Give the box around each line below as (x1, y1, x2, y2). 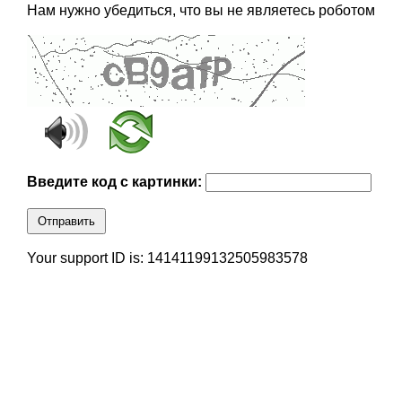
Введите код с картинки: (26, 174, 205, 190)
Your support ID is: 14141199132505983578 (26, 250, 308, 267)
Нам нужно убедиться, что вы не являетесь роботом (26, 3, 375, 19)
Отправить (37, 214, 95, 229)
